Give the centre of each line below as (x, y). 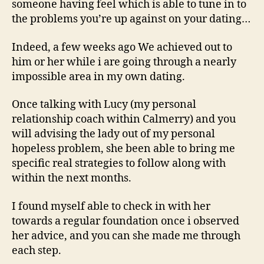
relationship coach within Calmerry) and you (124, 119)
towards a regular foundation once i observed (126, 221)
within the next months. (72, 178)
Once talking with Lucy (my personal (104, 105)
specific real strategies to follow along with (119, 164)
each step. (37, 250)
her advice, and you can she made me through (126, 236)
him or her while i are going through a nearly (124, 62)
